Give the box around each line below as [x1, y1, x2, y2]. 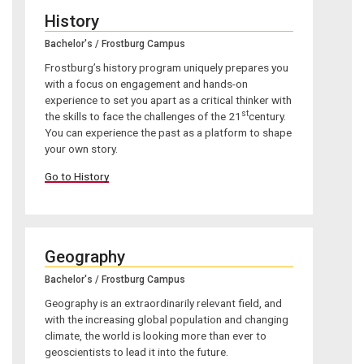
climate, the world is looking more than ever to [45, 329, 266, 343]
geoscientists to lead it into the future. [45, 345, 228, 359]
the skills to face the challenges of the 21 [45, 110, 241, 123]
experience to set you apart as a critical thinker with [45, 93, 292, 107]
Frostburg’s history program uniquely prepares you [45, 61, 288, 75]
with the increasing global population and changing [45, 313, 288, 327]
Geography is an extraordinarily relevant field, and [45, 297, 282, 310]
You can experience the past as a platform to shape [45, 126, 292, 140]
